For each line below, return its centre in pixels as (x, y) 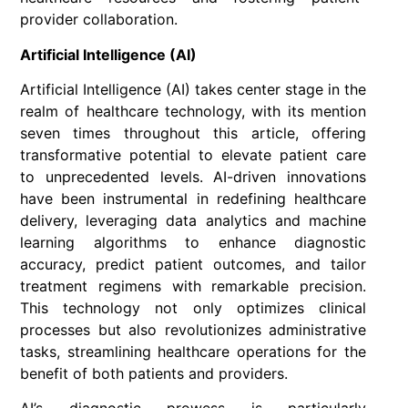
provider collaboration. (99, 20)
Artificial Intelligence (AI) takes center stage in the (193, 89)
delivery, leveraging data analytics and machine (193, 220)
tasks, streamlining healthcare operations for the (193, 351)
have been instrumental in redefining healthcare (193, 198)
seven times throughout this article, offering (193, 133)
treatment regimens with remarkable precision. (193, 286)
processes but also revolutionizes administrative (193, 329)
